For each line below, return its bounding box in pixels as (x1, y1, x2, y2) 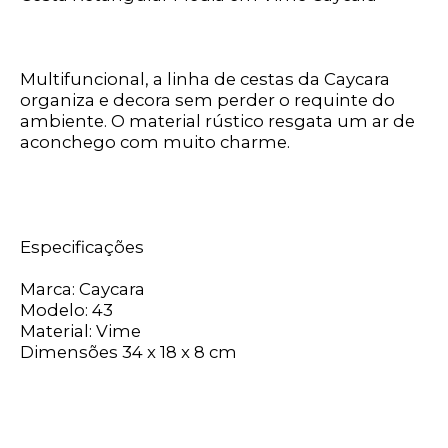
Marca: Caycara (20, 279, 146, 300)
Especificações (20, 237, 145, 258)
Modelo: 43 (20, 300, 114, 321)
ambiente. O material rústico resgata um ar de (20, 111, 416, 132)
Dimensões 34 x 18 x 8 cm (20, 342, 238, 363)
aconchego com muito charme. (20, 132, 291, 153)
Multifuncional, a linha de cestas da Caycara (20, 69, 391, 90)
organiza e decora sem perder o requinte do (20, 90, 396, 111)
